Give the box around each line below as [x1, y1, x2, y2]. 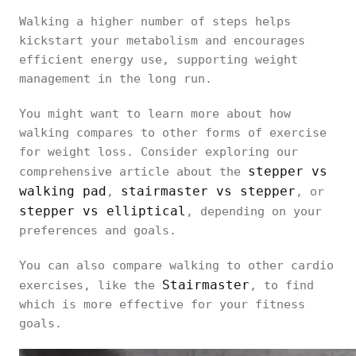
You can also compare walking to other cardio [19, 258, 334, 273]
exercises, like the [19, 278, 162, 292]
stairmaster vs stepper [121, 184, 296, 199]
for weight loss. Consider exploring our [19, 145, 298, 159]
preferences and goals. [19, 223, 176, 238]
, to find [250, 278, 314, 292]
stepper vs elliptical [19, 203, 186, 219]
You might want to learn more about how [19, 106, 291, 121]
